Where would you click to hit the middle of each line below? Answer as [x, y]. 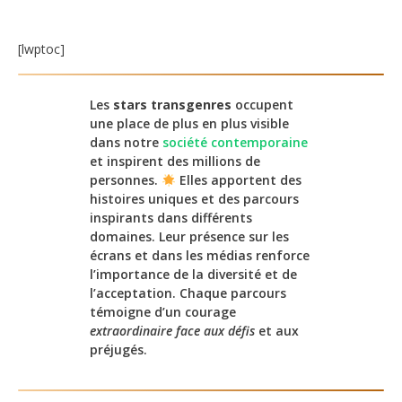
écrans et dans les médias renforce [200, 256]
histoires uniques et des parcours [194, 199]
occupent [262, 105]
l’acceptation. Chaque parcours [188, 293]
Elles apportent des [238, 180]
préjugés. [118, 350]
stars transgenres [172, 105]
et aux [277, 331]
